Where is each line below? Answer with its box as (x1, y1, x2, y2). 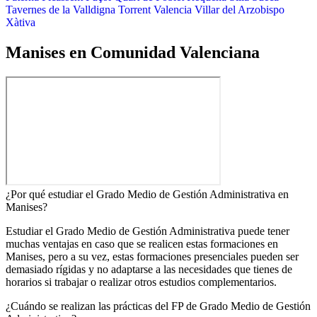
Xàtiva (6, 16, 35, 29)
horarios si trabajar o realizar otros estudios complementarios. (6, 275, 279, 288)
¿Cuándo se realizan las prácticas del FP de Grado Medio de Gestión (6, 299, 311, 312)
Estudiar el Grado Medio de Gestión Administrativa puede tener (6, 224, 289, 237)
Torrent (118, 4, 151, 16)
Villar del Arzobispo (195, 4, 284, 16)
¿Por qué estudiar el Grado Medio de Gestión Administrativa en (6, 188, 289, 200)
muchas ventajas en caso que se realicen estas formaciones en (6, 237, 278, 250)
